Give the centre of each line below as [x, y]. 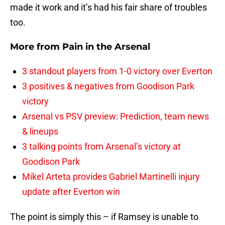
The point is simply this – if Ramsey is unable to [104, 217]
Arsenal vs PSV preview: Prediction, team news [116, 117]
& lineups [40, 132]
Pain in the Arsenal [106, 47]
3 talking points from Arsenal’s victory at [101, 147]
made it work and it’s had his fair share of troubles [108, 8]
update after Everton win [71, 192]
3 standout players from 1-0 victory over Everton [117, 71]
